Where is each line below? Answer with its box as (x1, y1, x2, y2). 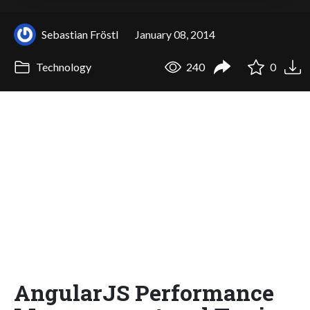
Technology (33, 60, 91, 74)
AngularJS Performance (14, 277, 274, 307)
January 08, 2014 (135, 27, 215, 41)
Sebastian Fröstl (42, 27, 118, 41)
